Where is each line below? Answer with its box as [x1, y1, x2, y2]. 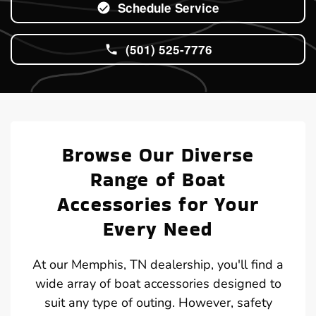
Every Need [103, 215, 213, 242]
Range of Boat [90, 166, 226, 193]
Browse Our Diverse [61, 141, 255, 168]
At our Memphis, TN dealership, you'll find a [32, 255, 284, 273]
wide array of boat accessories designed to [35, 274, 281, 292]
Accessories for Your [57, 190, 259, 217]
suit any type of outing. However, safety [44, 293, 272, 311]
